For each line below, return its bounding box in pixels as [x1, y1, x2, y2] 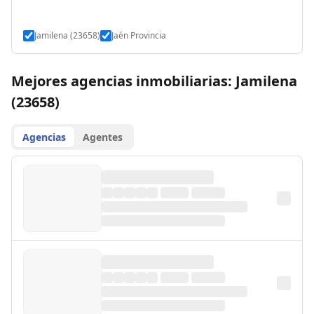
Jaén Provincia [111, 29, 166, 41]
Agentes [83, 130, 123, 144]
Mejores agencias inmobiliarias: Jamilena [11, 71, 297, 90]
